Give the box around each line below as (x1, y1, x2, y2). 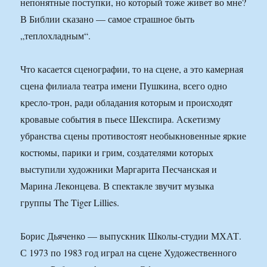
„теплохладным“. (20, 29, 91, 42)
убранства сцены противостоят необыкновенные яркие (20, 129, 247, 142)
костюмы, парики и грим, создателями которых (20, 146, 214, 159)
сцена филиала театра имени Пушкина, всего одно (20, 79, 228, 92)
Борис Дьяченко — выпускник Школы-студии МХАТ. (20, 229, 242, 243)
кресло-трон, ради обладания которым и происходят (20, 96, 233, 109)
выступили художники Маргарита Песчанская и (20, 163, 218, 176)
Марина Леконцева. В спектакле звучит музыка (20, 179, 215, 193)
